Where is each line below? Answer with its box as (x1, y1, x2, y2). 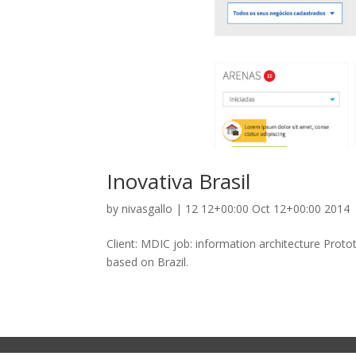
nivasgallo (122, 200, 173, 216)
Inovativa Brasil (106, 166, 251, 195)
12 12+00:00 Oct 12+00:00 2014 (185, 200, 350, 216)
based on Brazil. (106, 253, 189, 269)
